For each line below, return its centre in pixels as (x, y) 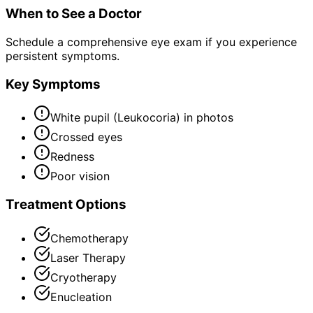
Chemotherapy (89, 238)
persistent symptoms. (63, 56)
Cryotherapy (83, 277)
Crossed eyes (86, 137)
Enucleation (81, 297)
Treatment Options (66, 204)
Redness (72, 157)
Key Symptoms (53, 84)
